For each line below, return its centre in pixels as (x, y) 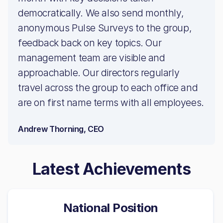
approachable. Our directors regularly (99, 73)
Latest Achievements (111, 169)
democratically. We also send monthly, (101, 13)
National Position (111, 208)
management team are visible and (92, 58)
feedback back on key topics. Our (90, 43)
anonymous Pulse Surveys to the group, (105, 28)
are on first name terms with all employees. (111, 103)
